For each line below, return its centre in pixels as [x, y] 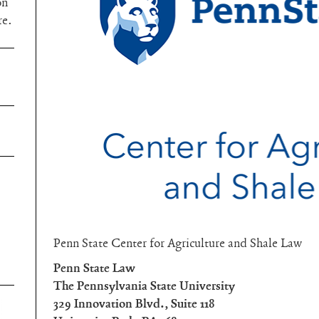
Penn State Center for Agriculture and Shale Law [178, 243]
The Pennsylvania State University [145, 286]
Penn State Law [95, 268]
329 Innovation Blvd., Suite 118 [135, 304]
